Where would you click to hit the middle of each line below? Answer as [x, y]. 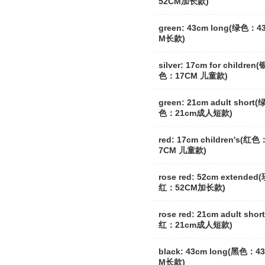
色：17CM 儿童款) [193, 76]
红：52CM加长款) [192, 188]
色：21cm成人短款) [195, 113]
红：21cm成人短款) [195, 225]
